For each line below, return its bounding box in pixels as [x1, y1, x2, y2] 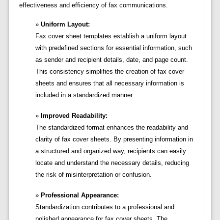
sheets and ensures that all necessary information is [35, 80, 184, 87]
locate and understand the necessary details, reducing [35, 159, 189, 167]
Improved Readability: [40, 112, 108, 120]
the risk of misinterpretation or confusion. [35, 171, 152, 179]
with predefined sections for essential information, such [35, 44, 192, 52]
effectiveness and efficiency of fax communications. [19, 1, 168, 9]
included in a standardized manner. [35, 91, 134, 99]
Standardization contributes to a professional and [35, 203, 174, 211]
